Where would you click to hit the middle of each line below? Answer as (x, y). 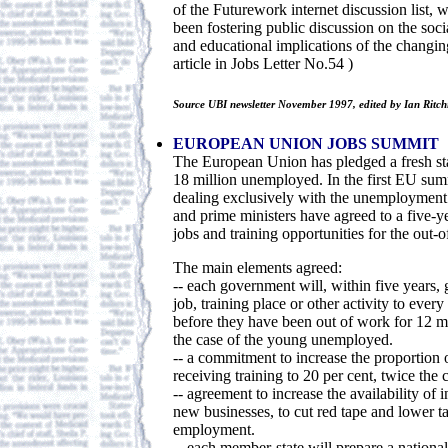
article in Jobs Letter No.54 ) (263, 63)
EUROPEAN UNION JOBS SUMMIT (306, 143)
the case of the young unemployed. (283, 339)
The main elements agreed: (257, 267)
